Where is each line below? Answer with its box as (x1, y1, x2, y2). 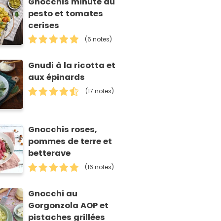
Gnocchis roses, (28, 124, 98, 136)
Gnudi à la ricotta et (28, 60, 116, 72)
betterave (28, 147, 71, 159)
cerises (28, 19, 60, 31)
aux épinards (28, 72, 85, 83)
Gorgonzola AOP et (28, 200, 109, 212)
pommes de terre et (28, 136, 112, 147)
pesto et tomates (28, 7, 104, 19)
